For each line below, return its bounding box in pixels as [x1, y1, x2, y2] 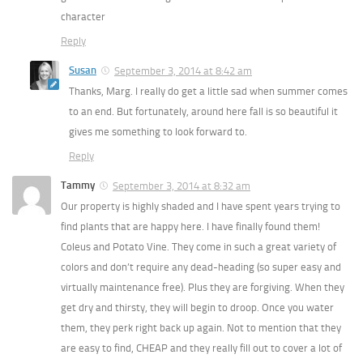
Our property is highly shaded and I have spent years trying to [61, 200, 340, 213]
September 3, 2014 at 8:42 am [114, 65, 252, 78]
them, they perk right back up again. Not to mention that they [61, 322, 341, 335]
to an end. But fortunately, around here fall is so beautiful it [69, 105, 338, 118]
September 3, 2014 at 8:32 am [113, 180, 250, 193]
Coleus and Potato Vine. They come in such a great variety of [61, 241, 336, 254]
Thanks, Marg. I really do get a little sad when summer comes [69, 85, 348, 98]
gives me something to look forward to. [69, 126, 247, 139]
